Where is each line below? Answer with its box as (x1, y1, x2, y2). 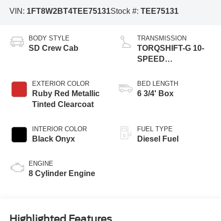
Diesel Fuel (137, 135, 179, 144)
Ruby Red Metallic (32, 89, 100, 98)
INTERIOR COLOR (32, 125, 87, 133)
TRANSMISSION (137, 35, 186, 42)
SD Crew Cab (28, 44, 78, 53)
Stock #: (110, 6, 141, 15)
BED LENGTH (137, 80, 178, 88)
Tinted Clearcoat (32, 100, 94, 109)
